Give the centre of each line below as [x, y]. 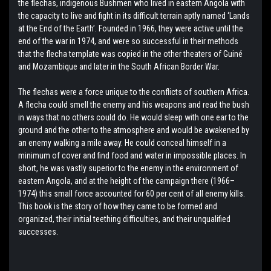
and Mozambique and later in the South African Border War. [119, 67]
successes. [38, 232]
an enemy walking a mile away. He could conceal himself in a [122, 143]
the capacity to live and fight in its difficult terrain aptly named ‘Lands [134, 16]
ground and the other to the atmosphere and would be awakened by [134, 130]
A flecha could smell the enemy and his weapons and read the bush [134, 105]
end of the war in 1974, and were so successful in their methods [128, 41]
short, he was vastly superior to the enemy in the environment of [128, 168]
